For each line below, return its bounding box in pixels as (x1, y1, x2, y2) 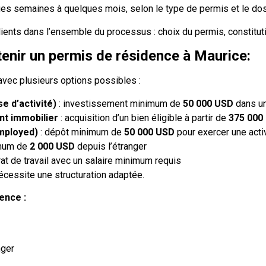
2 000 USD (30, 140, 75, 152)
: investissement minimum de (56, 97, 183, 109)
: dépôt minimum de (38, 126, 124, 138)
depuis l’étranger (75, 140, 147, 152)
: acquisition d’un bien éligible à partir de (58, 112, 229, 123)
